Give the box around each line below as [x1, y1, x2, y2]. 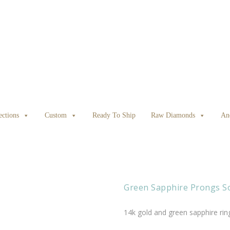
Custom [44, 111, 67, 119]
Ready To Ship [92, 111, 136, 119]
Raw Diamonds [150, 111, 195, 119]
